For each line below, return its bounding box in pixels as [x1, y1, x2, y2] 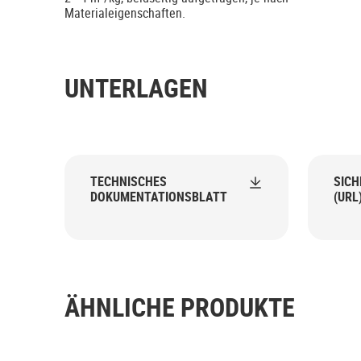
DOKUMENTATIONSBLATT [90, 188, 227, 206]
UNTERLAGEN [64, 70, 208, 106]
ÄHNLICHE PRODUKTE [64, 289, 295, 325]
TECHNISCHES [90, 172, 167, 191]
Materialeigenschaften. [64, 4, 185, 23]
